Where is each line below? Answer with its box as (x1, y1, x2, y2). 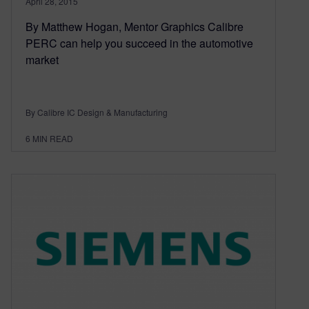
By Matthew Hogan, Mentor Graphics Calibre (26, 19, 243, 35)
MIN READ (32, 132, 73, 145)
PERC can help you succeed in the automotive (26, 35, 253, 52)
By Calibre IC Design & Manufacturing (26, 106, 168, 119)
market (26, 52, 59, 68)
